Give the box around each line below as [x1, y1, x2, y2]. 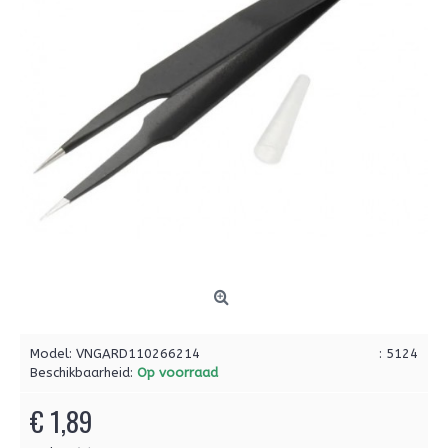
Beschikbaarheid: [30, 365, 137, 380]
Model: [30, 346, 76, 361]
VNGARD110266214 [76, 346, 200, 361]
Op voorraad [137, 365, 218, 380]
